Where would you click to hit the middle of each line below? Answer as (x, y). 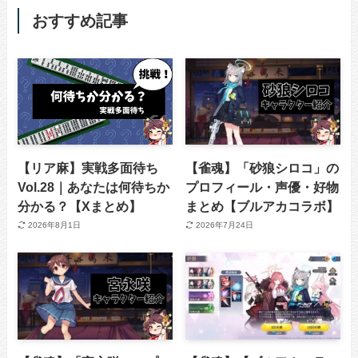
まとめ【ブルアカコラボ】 (263, 206)
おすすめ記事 (80, 21)
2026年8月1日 (54, 225)
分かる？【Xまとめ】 (80, 206)
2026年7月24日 (224, 225)
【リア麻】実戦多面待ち (88, 167)
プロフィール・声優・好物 (263, 187)
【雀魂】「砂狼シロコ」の (263, 167)
